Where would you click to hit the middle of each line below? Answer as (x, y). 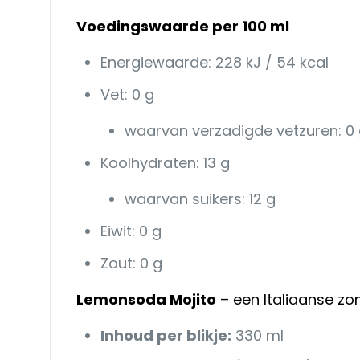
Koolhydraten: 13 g (165, 162)
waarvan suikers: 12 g (200, 198)
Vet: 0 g (127, 94)
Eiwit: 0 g (131, 231)
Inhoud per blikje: (166, 335)
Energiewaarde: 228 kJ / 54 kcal (214, 62)
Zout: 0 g (131, 263)
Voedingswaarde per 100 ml (182, 26)
